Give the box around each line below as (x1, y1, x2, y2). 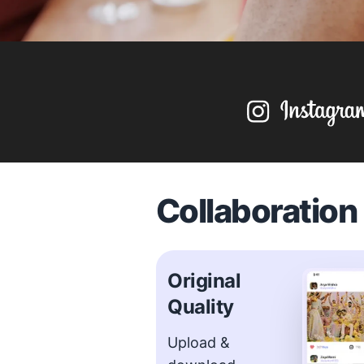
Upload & (167, 334, 231, 351)
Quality (167, 295, 234, 318)
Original (167, 269, 241, 292)
